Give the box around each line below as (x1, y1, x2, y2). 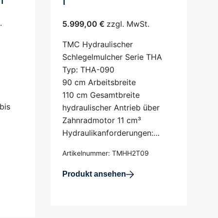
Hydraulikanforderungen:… (62, 128, 160, 138)
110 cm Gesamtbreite (62, 90, 140, 100)
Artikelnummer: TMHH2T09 (62, 149, 149, 157)
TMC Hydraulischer (62, 39, 133, 49)
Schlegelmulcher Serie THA (62, 52, 162, 62)
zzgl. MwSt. (107, 19, 149, 29)
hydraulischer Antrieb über (62, 103, 160, 112)
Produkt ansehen (62, 170, 126, 178)
